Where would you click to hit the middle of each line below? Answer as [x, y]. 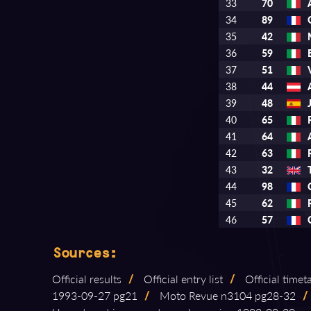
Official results [87, 279]
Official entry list [182, 279]
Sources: [84, 253]
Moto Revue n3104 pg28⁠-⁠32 [226, 295]
